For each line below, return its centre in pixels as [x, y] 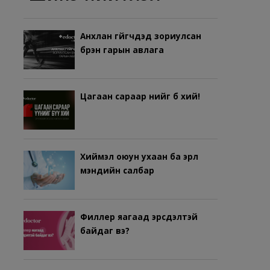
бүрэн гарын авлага [122, 50]
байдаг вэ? [105, 231]
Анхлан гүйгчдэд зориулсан [141, 36]
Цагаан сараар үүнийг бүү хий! [140, 96]
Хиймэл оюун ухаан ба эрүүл [139, 156]
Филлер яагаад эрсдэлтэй [139, 217]
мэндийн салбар [117, 170]
